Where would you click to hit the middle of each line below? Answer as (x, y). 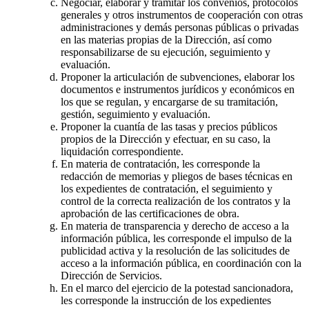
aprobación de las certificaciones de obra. (150, 214)
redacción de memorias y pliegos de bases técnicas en (177, 177)
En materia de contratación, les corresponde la (160, 164)
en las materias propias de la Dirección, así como (166, 40)
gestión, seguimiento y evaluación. (136, 114)
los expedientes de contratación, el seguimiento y (167, 189)
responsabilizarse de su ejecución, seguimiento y (166, 52)
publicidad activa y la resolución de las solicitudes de (175, 251)
